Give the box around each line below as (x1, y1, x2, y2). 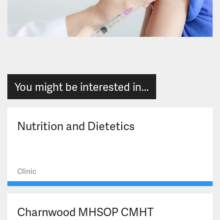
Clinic (17, 165, 36, 177)
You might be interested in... (15, 79, 149, 95)
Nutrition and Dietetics (17, 118, 135, 134)
